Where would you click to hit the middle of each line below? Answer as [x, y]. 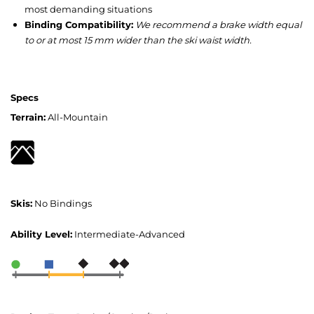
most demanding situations [88, 9]
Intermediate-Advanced [130, 234]
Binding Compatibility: [79, 25]
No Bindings [63, 204]
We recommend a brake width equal [218, 25]
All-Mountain [78, 117]
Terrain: [28, 117]
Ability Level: [41, 234]
